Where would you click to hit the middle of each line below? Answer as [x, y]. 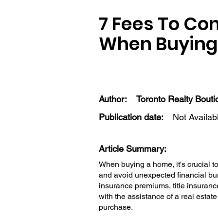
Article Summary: [134, 149]
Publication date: [131, 117]
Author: [114, 99]
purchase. [116, 207]
